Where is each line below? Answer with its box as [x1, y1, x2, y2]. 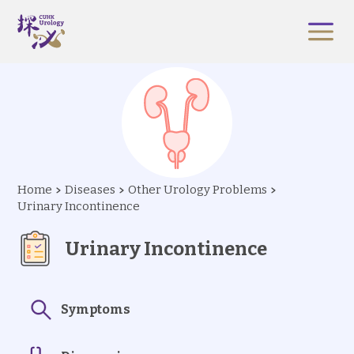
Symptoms [61, 302, 131, 317]
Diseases [65, 183, 116, 197]
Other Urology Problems [128, 183, 268, 197]
